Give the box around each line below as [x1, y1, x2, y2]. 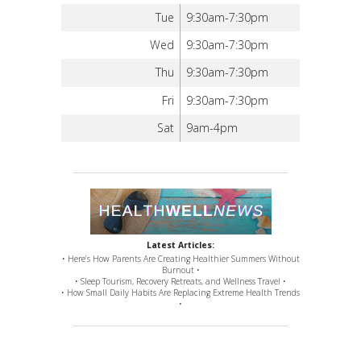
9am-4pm [186, 119, 239, 135]
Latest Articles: [147, 239, 214, 251]
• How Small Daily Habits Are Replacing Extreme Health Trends [61, 287, 300, 299]
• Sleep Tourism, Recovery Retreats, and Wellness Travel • [75, 276, 286, 288]
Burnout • [161, 264, 200, 276]
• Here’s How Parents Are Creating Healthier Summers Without [61, 253, 300, 265]
